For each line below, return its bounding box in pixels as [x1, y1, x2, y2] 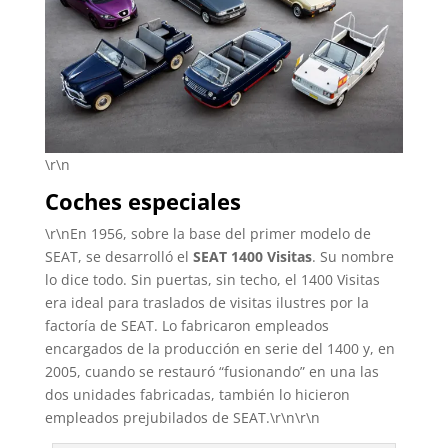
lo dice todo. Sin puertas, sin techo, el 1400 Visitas [44, 269, 380, 289]
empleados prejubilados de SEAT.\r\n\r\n [44, 407, 320, 427]
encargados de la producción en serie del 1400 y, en [44, 338, 395, 358]
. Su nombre [311, 246, 394, 266]
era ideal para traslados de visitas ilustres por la [44, 292, 369, 312]
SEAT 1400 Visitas [192, 246, 312, 266]
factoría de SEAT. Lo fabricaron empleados [44, 315, 329, 335]
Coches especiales [44, 185, 241, 216]
